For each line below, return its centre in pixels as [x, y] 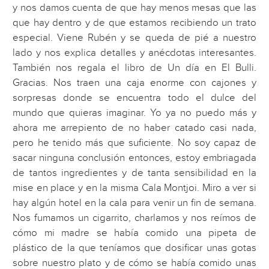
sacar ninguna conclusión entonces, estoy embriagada [134, 158]
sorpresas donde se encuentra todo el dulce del [134, 98]
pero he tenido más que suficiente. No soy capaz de [134, 143]
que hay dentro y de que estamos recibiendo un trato [134, 23]
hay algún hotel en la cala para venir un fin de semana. [134, 203]
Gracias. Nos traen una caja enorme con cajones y [134, 83]
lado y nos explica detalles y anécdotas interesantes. [134, 53]
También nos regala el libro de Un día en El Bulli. [134, 68]
